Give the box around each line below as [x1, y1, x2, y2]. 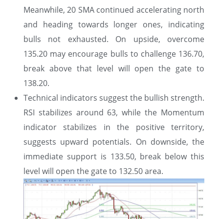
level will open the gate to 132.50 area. [23, 165, 163, 176]
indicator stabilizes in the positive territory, [23, 121, 204, 132]
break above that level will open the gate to [23, 63, 204, 74]
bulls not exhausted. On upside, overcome [23, 33, 204, 44]
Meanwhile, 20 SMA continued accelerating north [23, 4, 204, 15]
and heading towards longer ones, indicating [23, 19, 204, 30]
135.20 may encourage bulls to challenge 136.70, [23, 48, 204, 59]
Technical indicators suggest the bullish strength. [23, 92, 204, 103]
